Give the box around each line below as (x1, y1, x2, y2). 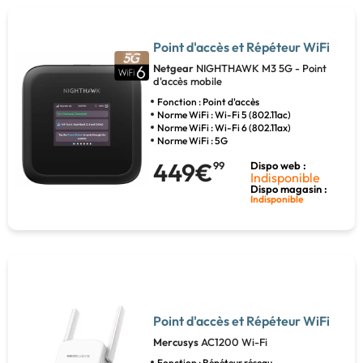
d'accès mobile (152, 75, 222, 88)
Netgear (152, 62, 196, 75)
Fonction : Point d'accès (156, 96, 259, 109)
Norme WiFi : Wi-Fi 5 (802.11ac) (156, 109, 291, 122)
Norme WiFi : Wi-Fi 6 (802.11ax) (156, 122, 291, 135)
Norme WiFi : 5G (156, 135, 228, 147)
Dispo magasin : (250, 182, 328, 196)
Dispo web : (250, 159, 307, 173)
